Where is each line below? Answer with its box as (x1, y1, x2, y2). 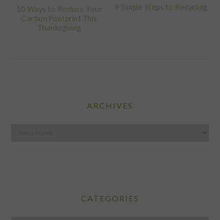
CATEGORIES (81, 193, 139, 203)
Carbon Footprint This (21, 14, 97, 23)
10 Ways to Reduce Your (16, 4, 103, 14)
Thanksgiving (37, 23, 81, 32)
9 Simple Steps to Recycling (114, 2, 207, 12)
